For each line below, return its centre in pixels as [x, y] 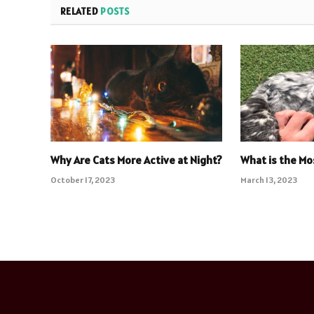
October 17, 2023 [83, 179]
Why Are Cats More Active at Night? [136, 159]
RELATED [81, 11]
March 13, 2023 [269, 179]
